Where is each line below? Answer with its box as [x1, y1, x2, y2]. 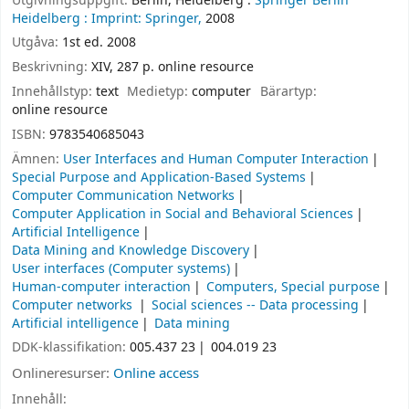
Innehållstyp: [12, 81, 96, 101]
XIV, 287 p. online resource [91, 58, 254, 78]
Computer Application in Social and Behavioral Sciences [12, 204, 353, 224]
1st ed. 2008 [62, 33, 136, 53]
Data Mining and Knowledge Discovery [12, 240, 249, 260]
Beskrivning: [12, 58, 91, 78]
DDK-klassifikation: [12, 338, 130, 358]
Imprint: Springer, [91, 8, 202, 28]
